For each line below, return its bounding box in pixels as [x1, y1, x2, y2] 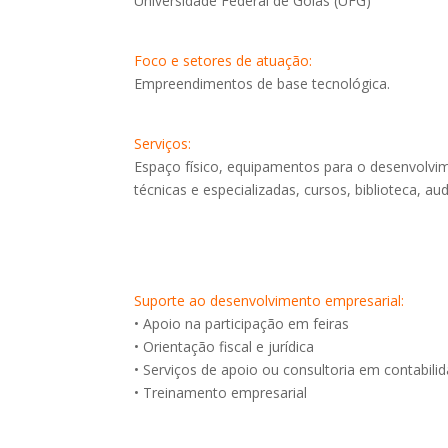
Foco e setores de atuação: [134, 51, 313, 70]
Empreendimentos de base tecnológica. [134, 74, 391, 93]
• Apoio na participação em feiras [134, 314, 350, 333]
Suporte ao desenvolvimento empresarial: [134, 291, 405, 310]
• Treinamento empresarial [134, 383, 308, 402]
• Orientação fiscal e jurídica [134, 337, 315, 356]
